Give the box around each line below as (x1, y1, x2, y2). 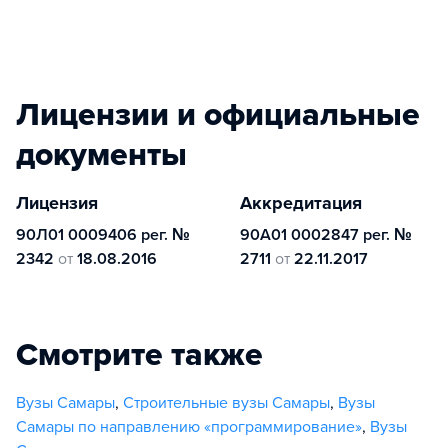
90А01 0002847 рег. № (240, 224, 412, 245)
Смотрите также (16, 335, 263, 374)
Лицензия (16, 191, 98, 214)
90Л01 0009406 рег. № (16, 224, 190, 245)
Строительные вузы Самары (123, 392, 330, 413)
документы (16, 135, 187, 174)
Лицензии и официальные (16, 95, 420, 134)
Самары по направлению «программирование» (16, 416, 362, 437)
